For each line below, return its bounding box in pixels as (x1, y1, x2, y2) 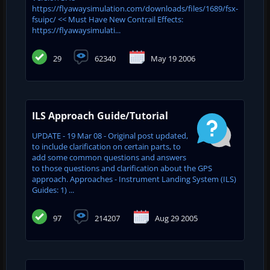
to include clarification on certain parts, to (32, 140, 181, 152)
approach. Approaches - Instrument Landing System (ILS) (32, 173, 236, 184)
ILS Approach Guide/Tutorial (32, 108, 168, 122)
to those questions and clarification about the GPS (32, 162, 212, 174)
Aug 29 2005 (155, 212, 198, 224)
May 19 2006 (151, 52, 195, 64)
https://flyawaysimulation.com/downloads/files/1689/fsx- (32, 2, 238, 14)
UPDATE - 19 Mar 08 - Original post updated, (32, 130, 188, 141)
